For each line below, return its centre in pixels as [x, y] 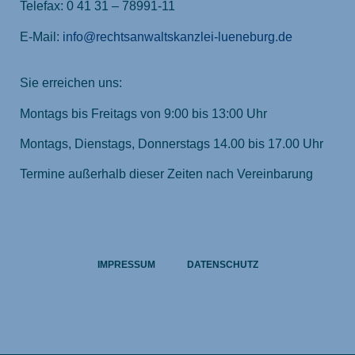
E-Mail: [41, 36]
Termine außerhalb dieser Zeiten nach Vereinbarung [166, 174]
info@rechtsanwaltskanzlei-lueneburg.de [177, 36]
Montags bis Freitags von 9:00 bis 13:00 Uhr [143, 113]
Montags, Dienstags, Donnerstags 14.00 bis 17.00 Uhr [172, 144]
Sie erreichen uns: [71, 83]
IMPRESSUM [126, 264]
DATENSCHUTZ [222, 264]
